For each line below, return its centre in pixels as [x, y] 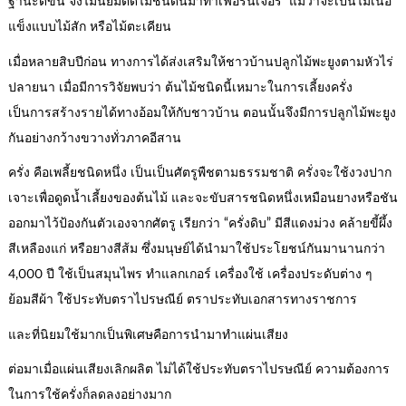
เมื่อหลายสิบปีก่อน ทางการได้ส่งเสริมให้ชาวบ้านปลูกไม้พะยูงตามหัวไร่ [200, 62]
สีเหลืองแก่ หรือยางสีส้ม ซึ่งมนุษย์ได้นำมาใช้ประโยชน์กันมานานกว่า [196, 250]
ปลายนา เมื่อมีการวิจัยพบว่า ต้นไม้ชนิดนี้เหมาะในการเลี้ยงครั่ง [180, 87]
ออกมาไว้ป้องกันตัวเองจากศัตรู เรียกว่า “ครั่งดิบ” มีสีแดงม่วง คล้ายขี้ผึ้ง [200, 224]
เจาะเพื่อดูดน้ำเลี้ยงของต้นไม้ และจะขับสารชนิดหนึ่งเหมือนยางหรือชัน [203, 199]
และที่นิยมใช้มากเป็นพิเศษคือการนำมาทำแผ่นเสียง [148, 335]
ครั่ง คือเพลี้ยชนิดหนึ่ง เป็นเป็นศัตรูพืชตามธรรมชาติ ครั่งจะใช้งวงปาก [199, 174]
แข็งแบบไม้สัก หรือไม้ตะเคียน [89, 28]
